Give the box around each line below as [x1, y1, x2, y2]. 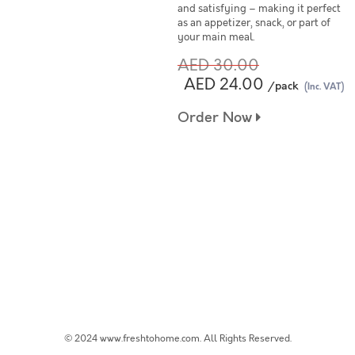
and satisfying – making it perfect [177, 2, 341, 16]
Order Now [177, 108, 256, 128]
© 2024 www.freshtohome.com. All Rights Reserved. [63, 332, 292, 345]
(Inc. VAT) [304, 81, 344, 93]
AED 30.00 [177, 55, 259, 76]
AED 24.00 [184, 74, 264, 95]
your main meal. [177, 30, 254, 44]
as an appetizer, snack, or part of [177, 16, 330, 30]
